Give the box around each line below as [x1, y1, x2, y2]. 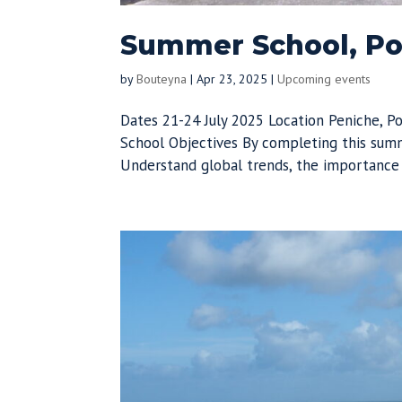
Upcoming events [277, 71, 371, 88]
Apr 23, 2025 [197, 71, 268, 88]
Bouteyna [136, 71, 188, 88]
